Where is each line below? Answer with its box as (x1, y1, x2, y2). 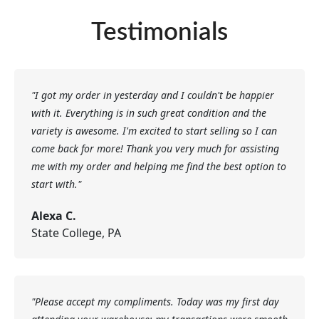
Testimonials (91, 20, 228, 45)
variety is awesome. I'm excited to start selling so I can (31, 124, 277, 137)
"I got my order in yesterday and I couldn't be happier (31, 88, 274, 102)
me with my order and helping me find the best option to (31, 159, 286, 173)
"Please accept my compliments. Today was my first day (31, 295, 279, 308)
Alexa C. (31, 208, 76, 224)
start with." (31, 177, 81, 191)
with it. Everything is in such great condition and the (31, 106, 266, 120)
